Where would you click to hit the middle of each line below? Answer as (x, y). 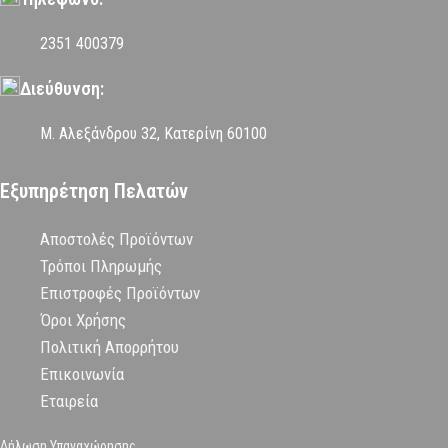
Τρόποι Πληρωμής (101, 266)
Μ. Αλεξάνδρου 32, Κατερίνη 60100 (153, 134)
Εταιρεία (69, 401)
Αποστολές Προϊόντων (116, 239)
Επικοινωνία (82, 374)
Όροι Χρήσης (83, 320)
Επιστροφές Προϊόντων (120, 293)
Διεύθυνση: (62, 89)
